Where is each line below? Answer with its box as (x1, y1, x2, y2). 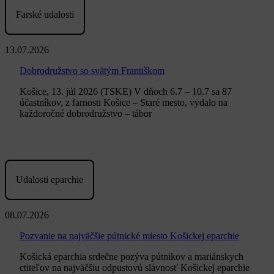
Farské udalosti (16, 9, 74, 20)
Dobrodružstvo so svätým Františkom (20, 65, 165, 76)
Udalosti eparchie (16, 174, 83, 185)
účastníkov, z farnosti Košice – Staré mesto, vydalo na (20, 97, 228, 108)
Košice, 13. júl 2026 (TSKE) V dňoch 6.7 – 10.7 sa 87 (20, 86, 232, 97)
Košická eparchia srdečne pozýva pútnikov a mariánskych (20, 251, 243, 262)
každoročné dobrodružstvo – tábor (20, 108, 152, 119)
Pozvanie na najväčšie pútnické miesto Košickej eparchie (20, 231, 239, 242)
